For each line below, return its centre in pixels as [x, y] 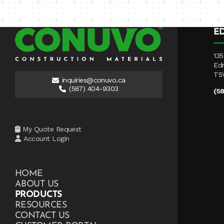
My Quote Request [52, 129]
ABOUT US [37, 184]
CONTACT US [42, 215]
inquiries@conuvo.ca [93, 80]
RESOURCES [41, 205]
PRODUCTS [38, 194]
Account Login [46, 139]
